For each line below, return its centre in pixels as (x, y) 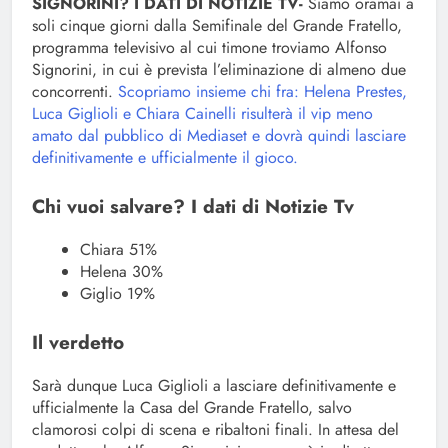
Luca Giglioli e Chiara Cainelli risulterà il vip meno (202, 113)
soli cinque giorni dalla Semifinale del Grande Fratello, (217, 25)
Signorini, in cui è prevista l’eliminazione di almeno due (219, 69)
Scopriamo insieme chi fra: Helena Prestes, (262, 91)
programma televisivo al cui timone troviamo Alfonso (209, 47)
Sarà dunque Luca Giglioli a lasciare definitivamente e (214, 385)
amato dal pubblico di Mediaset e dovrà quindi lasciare (219, 135)
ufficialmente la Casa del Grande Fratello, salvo (192, 407)
